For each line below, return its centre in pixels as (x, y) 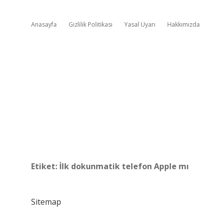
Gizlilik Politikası (91, 24)
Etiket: (45, 166)
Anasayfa (44, 24)
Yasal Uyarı (140, 24)
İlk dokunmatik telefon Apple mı (124, 166)
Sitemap (46, 202)
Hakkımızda (184, 24)
